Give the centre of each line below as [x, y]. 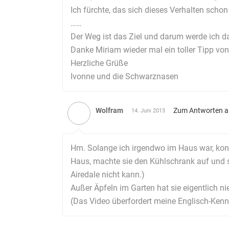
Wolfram [109, 110]
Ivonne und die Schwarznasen [124, 76]
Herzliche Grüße [99, 63]
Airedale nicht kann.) [108, 175]
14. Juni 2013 [148, 111]
